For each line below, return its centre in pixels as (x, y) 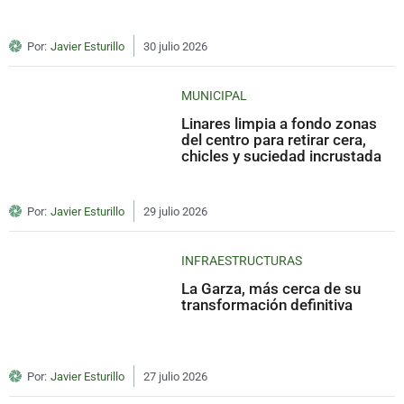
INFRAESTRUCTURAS (242, 260)
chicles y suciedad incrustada (282, 156)
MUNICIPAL (215, 95)
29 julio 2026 (175, 211)
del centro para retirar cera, (274, 139)
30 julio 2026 (175, 46)
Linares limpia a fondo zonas (280, 123)
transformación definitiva (267, 304)
